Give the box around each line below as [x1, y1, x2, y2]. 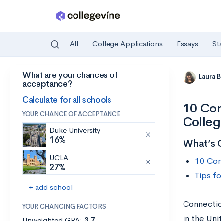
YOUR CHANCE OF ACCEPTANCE [22, 110, 120, 118]
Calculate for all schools [22, 94, 111, 105]
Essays [177, 39, 198, 49]
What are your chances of [22, 70, 118, 80]
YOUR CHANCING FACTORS [22, 202, 106, 211]
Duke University [49, 125, 100, 135]
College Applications [92, 39, 163, 49]
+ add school [29, 183, 73, 192]
